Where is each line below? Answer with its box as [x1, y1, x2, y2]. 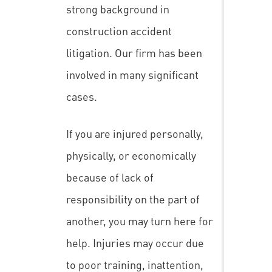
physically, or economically [66, 148, 196, 162]
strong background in [66, 1, 169, 16]
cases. [66, 89, 97, 103]
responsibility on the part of [66, 191, 200, 206]
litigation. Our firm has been [66, 45, 202, 59]
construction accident [66, 23, 172, 38]
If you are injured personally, [66, 126, 203, 140]
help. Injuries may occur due [66, 235, 204, 250]
